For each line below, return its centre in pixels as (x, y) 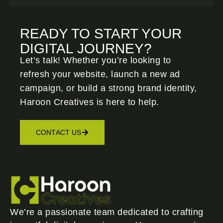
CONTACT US (59, 132)
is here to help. (126, 102)
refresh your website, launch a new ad (100, 74)
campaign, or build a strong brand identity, (109, 88)
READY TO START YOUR (101, 33)
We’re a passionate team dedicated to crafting (107, 212)
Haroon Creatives (57, 102)
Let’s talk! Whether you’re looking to (96, 60)
